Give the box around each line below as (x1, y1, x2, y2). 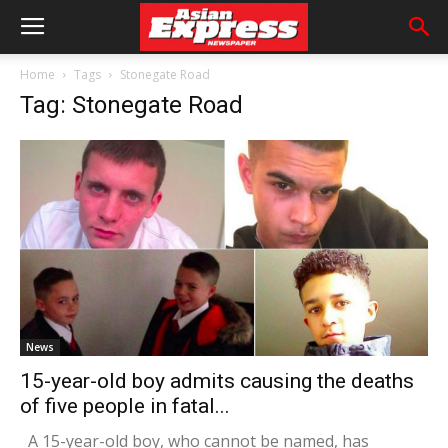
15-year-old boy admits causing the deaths (20, 369, 414, 394)
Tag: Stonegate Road (20, 91, 243, 119)
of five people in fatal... (20, 394, 230, 419)
